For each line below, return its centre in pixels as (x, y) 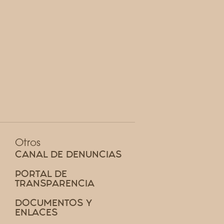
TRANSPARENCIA (54, 183)
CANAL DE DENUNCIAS (68, 154)
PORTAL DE (41, 173)
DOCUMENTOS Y (53, 202)
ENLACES (36, 212)
